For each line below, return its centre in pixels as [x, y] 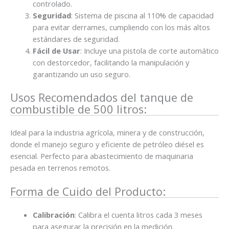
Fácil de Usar [56, 50]
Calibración [53, 214]
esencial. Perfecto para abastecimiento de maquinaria [102, 156]
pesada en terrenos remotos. [60, 167]
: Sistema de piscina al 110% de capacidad [142, 15]
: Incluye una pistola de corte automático [149, 50]
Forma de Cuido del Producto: [88, 192]
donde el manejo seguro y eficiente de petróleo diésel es [107, 144]
